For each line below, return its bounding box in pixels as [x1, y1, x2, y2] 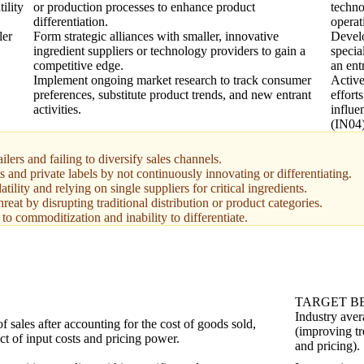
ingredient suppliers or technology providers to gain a [32, 43, 305, 58]
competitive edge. [32, 58, 123, 72]
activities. [32, 102, 81, 116]
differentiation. [32, 14, 108, 28]
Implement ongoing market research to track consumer [32, 72, 311, 87]
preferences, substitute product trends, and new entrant [32, 87, 311, 102]
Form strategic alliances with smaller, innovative [32, 28, 279, 43]
